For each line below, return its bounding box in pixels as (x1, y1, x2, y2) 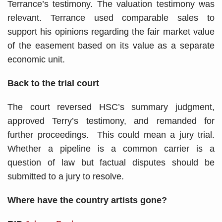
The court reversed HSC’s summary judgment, (7, 102, 215, 112)
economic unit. (7, 54, 65, 64)
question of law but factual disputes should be (7, 157, 215, 167)
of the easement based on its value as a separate (7, 40, 215, 51)
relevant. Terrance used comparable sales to (7, 12, 215, 23)
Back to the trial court (7, 78, 99, 88)
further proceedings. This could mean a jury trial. (7, 129, 215, 140)
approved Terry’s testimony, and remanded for (7, 115, 215, 126)
